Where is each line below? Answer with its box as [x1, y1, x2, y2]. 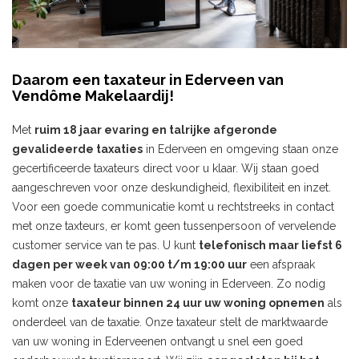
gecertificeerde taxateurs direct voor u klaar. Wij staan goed [12, 162, 319, 175]
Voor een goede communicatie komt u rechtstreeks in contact [12, 200, 334, 214]
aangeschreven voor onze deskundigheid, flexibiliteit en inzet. [12, 181, 331, 195]
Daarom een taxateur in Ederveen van [12, 71, 284, 89]
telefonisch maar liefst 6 [199, 239, 342, 252]
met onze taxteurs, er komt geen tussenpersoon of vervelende [12, 220, 336, 233]
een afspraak [247, 258, 315, 272]
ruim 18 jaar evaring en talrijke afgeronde [34, 123, 277, 137]
